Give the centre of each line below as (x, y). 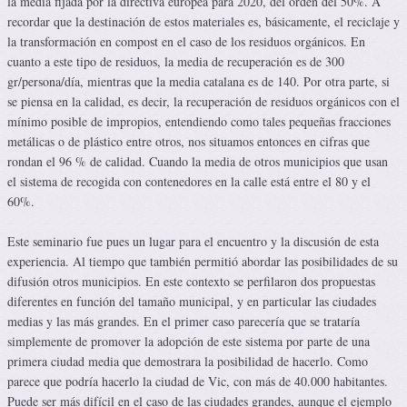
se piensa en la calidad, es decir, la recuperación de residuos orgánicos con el (203, 102)
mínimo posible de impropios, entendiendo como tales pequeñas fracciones (199, 122)
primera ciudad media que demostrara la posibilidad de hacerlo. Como (188, 362)
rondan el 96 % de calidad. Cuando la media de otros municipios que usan (198, 162)
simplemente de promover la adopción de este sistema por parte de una (189, 342)
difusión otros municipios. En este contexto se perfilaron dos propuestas (191, 282)
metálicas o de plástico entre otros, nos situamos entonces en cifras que (189, 142)
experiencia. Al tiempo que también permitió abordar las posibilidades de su (203, 262)
